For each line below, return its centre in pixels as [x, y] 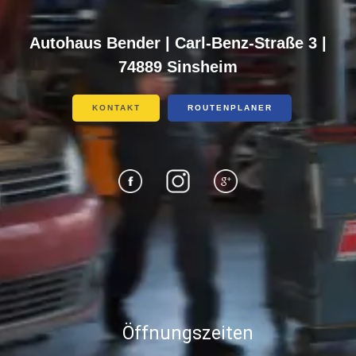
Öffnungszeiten [188, 333]
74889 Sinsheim [178, 67]
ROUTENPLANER [230, 108]
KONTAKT [116, 108]
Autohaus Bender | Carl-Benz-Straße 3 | [178, 43]
